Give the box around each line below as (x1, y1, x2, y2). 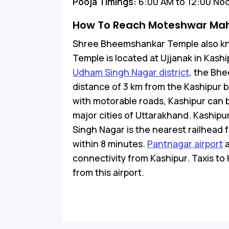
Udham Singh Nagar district (73, 65, 189, 78)
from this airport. (73, 166, 144, 178)
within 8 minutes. (73, 137, 147, 150)
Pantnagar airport (147, 137, 223, 150)
